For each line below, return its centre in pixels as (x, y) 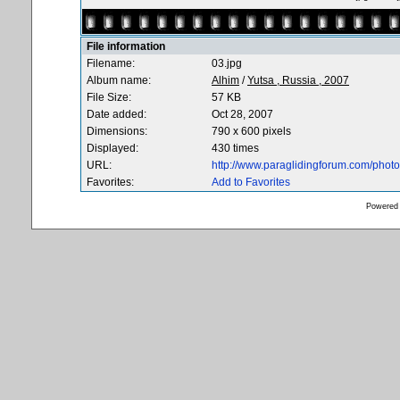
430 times (235, 148)
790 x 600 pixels (251, 131)
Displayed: (112, 148)
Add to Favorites (251, 182)
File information (126, 46)
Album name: (119, 80)
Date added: (117, 114)
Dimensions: (117, 131)
